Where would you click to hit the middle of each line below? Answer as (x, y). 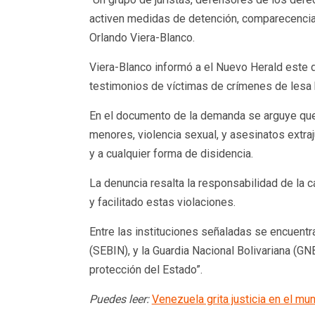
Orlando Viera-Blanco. (142, 37)
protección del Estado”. (146, 269)
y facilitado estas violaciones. (162, 202)
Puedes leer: (120, 299)
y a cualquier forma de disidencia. (171, 153)
